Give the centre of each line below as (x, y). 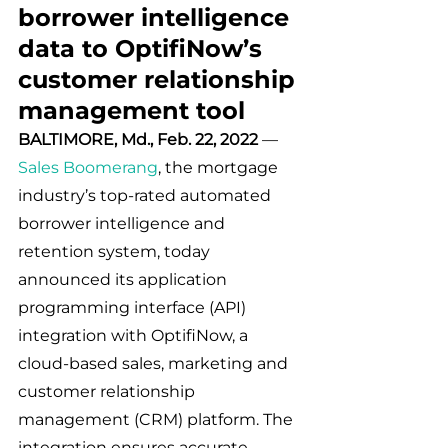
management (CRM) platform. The (157, 419)
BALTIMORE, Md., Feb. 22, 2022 (138, 139)
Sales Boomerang (88, 167)
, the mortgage (220, 167)
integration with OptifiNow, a (135, 335)
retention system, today (116, 251)
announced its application (124, 279)
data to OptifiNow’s (143, 48)
